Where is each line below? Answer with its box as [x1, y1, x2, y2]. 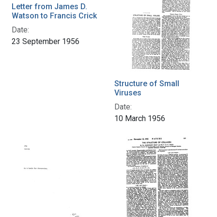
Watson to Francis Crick [12, 11, 97, 20]
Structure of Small [114, 78, 179, 88]
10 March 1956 [114, 113, 165, 123]
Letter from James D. [12, 1, 87, 11]
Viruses [114, 88, 141, 97]
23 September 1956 [12, 36, 79, 46]
